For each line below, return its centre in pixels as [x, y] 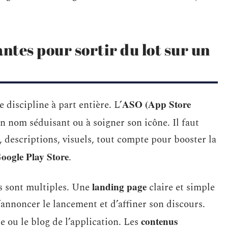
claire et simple [181, 188]
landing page [119, 187]
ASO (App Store [156, 104]
